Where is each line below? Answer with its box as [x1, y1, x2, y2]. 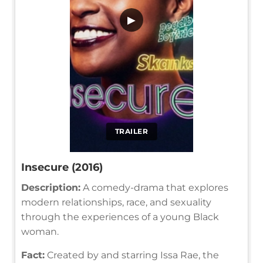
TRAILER [114, 126, 149, 136]
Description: [21, 181, 80, 193]
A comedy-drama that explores [80, 181, 228, 193]
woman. [21, 225, 59, 237]
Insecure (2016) [21, 160, 103, 174]
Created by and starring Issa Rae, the [45, 249, 219, 261]
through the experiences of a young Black [21, 211, 219, 222]
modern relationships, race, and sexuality [21, 196, 211, 208]
